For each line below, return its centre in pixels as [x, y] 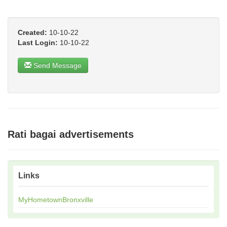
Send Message [56, 66]
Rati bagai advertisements [71, 135]
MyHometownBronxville [56, 200]
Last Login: [38, 43]
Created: [32, 33]
